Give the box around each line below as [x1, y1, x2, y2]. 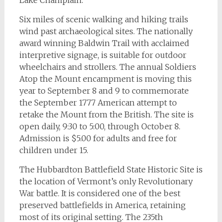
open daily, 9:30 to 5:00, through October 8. [19, 121, 180, 131]
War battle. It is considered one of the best [19, 188, 180, 198]
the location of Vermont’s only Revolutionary [19, 176, 193, 186]
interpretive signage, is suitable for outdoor [19, 50, 186, 60]
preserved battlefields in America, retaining [19, 200, 186, 210]
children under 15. [19, 145, 88, 155]
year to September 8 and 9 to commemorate [19, 86, 189, 96]
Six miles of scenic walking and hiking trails [19, 14, 188, 24]
